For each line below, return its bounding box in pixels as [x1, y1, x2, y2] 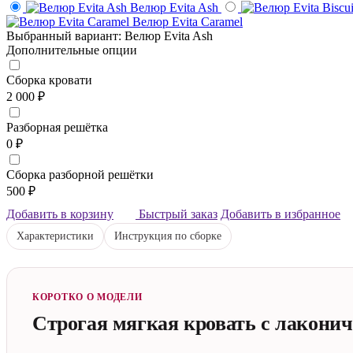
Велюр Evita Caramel [132, 14, 243, 28]
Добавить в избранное [221, 206, 340, 221]
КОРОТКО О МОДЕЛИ [32, 291, 143, 303]
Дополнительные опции [6, 43, 137, 57]
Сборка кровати [6, 72, 92, 87]
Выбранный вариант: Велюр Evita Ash [6, 28, 213, 43]
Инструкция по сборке [114, 229, 221, 242]
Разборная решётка [6, 120, 108, 134]
